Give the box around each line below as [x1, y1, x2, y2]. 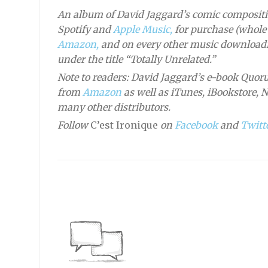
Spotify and [57, 23, 113, 35]
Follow [57, 118, 90, 131]
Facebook [174, 118, 218, 131]
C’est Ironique [90, 118, 158, 131]
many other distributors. [57, 100, 170, 113]
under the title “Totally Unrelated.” [57, 53, 215, 65]
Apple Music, [112, 23, 172, 35]
